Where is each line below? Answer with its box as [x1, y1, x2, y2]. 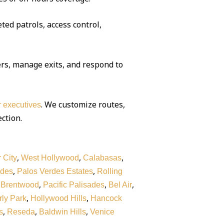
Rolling [96, 167, 122, 176]
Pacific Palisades [42, 180, 104, 189]
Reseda [6, 207, 35, 216]
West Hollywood [20, 153, 79, 162]
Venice [89, 207, 114, 216]
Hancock [90, 194, 122, 203]
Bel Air [108, 180, 132, 189]
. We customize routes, [40, 98, 125, 110]
